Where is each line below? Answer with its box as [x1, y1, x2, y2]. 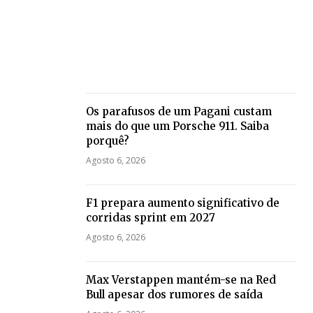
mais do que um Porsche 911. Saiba [85, 119, 269, 133]
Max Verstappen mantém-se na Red [85, 273, 276, 287]
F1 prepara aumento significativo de [85, 196, 279, 210]
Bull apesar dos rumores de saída [85, 288, 263, 302]
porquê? [85, 134, 129, 148]
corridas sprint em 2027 [85, 211, 215, 225]
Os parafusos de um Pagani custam [85, 105, 272, 119]
